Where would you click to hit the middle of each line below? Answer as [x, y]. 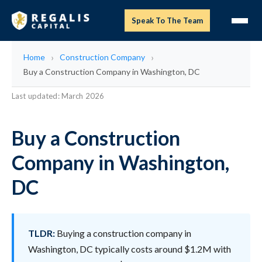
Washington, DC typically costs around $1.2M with [130, 249]
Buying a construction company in [123, 233]
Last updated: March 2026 [58, 96]
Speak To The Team [167, 20]
